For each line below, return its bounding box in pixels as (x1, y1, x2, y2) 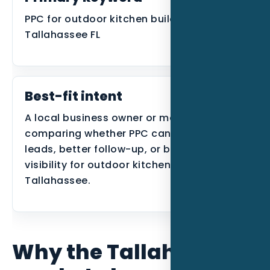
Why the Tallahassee (12, 237, 240, 266)
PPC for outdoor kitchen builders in (25, 12, 204, 26)
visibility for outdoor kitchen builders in (25, 158, 227, 172)
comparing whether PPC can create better (25, 127, 243, 140)
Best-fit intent (25, 87, 122, 105)
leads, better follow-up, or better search (25, 142, 234, 156)
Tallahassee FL (25, 28, 100, 42)
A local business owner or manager (25, 111, 207, 125)
